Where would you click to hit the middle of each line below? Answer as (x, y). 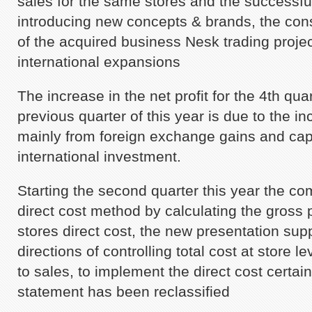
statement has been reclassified (124, 291)
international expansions (99, 62)
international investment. (99, 156)
